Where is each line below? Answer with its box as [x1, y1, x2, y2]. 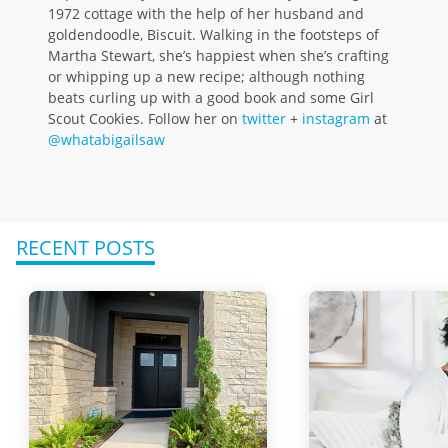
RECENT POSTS [16, 234, 155, 262]
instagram [302, 109, 370, 129]
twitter [242, 109, 286, 129]
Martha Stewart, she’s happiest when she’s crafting [48, 46, 389, 66]
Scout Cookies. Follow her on [48, 109, 242, 129]
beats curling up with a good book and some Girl [48, 88, 374, 108]
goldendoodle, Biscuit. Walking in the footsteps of [48, 25, 379, 45]
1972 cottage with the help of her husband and [48, 4, 364, 24]
